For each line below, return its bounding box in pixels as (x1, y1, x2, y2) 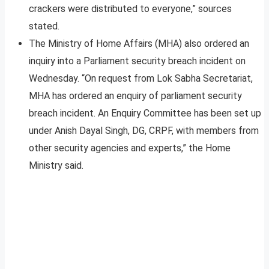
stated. (29, 20, 59, 32)
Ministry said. (29, 160, 83, 172)
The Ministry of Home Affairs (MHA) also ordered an (29, 38, 249, 50)
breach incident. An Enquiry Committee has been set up (29, 107, 261, 119)
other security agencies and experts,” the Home (29, 142, 231, 154)
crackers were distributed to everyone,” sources (29, 3, 232, 15)
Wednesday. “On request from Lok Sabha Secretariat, (29, 73, 253, 85)
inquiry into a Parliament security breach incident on (29, 55, 246, 67)
